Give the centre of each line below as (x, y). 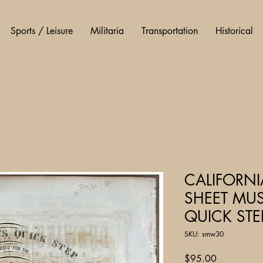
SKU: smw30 (204, 234)
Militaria (107, 31)
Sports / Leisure (42, 31)
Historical (234, 31)
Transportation (170, 31)
